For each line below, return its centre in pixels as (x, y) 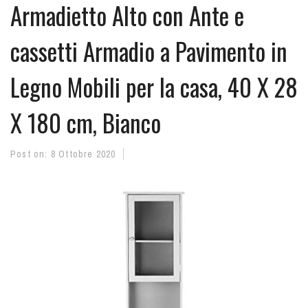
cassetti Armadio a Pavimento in (149, 51)
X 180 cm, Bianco (86, 122)
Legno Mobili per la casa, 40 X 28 (154, 87)
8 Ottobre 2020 (83, 154)
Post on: (31, 154)
